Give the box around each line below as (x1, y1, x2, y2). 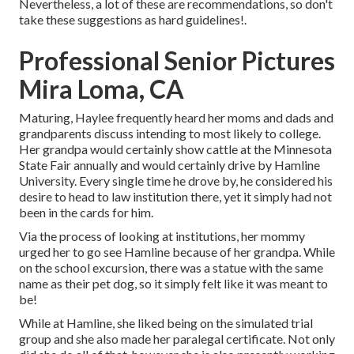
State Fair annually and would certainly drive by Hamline (19, 156, 320, 172)
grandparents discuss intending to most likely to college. (19, 125, 321, 141)
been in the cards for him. (19, 204, 153, 220)
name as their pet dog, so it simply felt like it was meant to (19, 275, 328, 291)
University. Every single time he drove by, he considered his (19, 172, 333, 188)
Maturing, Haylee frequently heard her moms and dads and (19, 109, 333, 125)
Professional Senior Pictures (19, 44, 335, 76)
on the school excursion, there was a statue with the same (19, 259, 323, 275)
